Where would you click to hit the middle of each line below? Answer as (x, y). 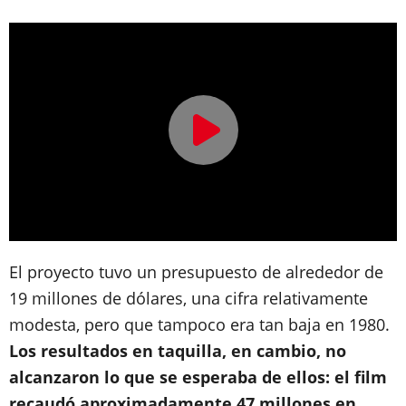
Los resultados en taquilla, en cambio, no (178, 350)
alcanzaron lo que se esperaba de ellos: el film (198, 377)
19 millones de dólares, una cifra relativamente (188, 298)
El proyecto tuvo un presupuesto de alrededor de (196, 271)
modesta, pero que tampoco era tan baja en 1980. (199, 324)
